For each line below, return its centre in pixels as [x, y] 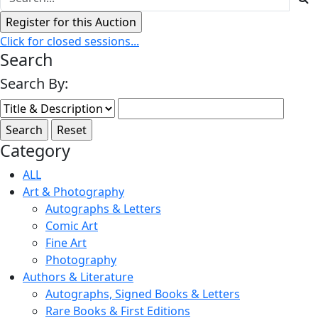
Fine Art [66, 242]
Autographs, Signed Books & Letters [143, 294]
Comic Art [72, 225]
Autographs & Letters [103, 208]
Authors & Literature [78, 276]
